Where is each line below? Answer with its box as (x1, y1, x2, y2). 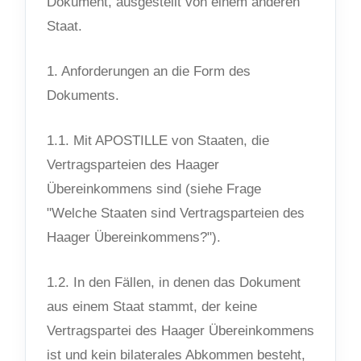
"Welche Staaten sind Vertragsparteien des (47, 205, 305, 222)
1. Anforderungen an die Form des (47, 64, 251, 80)
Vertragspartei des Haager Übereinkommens (47, 323, 314, 339)
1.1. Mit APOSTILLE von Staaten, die (47, 133, 269, 149)
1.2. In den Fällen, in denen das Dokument (47, 275, 301, 291)
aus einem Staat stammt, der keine (47, 299, 257, 315)
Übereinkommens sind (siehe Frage (47, 181, 261, 197)
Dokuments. (47, 88, 119, 104)
